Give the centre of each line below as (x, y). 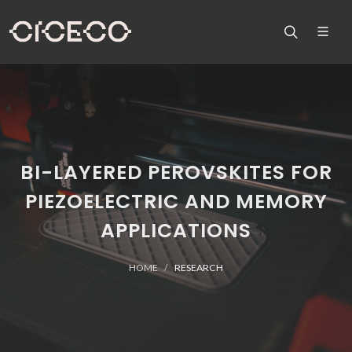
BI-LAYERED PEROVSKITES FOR (176, 172)
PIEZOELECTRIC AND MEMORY (176, 202)
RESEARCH (199, 268)
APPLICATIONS (176, 231)
